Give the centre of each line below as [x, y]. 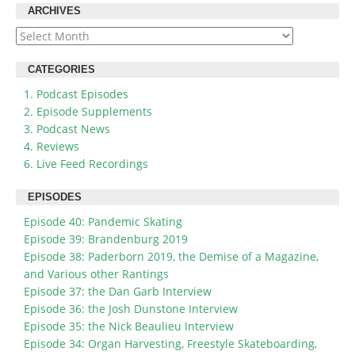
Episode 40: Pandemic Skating [103, 222]
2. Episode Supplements [88, 112]
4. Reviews [52, 147]
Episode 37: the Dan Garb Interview [118, 292]
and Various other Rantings [96, 274]
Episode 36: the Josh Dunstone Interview [131, 309]
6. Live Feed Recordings [86, 164]
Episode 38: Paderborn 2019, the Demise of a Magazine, [171, 257]
